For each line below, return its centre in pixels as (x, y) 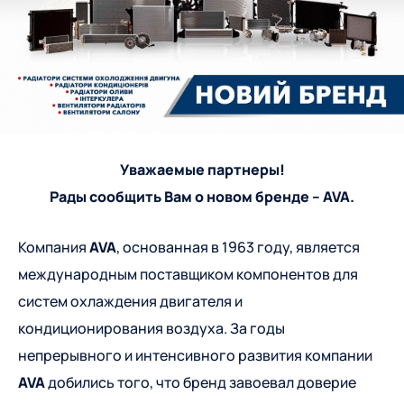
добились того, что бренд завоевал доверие (202, 383)
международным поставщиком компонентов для (188, 275)
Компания (54, 248)
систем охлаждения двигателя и (130, 302)
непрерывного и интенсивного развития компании (195, 356)
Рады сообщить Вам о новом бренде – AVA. (202, 197)
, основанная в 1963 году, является (238, 248)
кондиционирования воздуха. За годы (151, 329)
